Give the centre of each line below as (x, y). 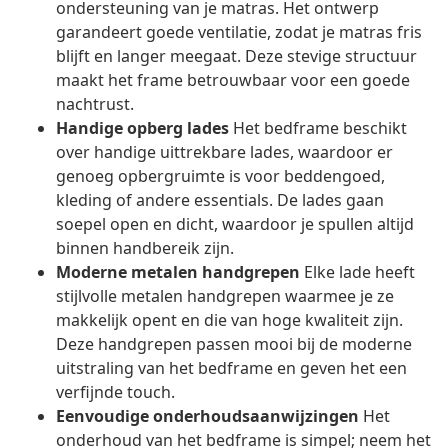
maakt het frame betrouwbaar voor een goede (233, 80)
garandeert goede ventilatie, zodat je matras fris (239, 32)
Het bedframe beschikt (318, 128)
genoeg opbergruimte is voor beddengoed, (220, 176)
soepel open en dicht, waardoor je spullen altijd (235, 224)
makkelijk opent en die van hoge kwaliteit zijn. (229, 320)
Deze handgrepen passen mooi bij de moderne (234, 344)
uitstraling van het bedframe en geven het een (231, 368)
